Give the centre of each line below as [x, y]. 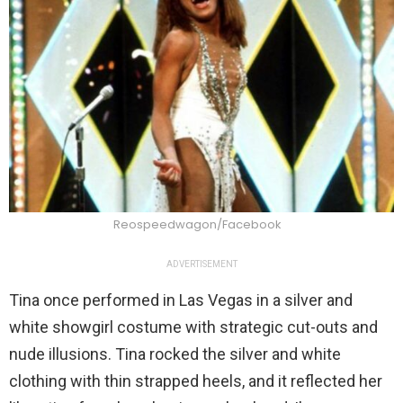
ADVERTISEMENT [201, 264]
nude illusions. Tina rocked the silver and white [175, 354]
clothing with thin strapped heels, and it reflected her [196, 381]
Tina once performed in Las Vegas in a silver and [181, 300]
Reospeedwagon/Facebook [197, 225]
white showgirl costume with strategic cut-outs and [193, 327]
